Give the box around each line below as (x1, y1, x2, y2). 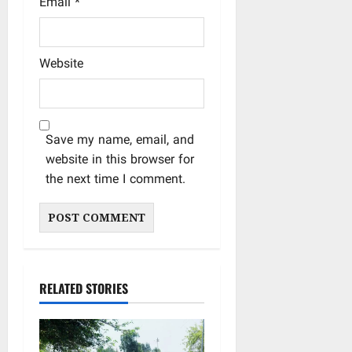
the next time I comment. (46, 170, 185, 191)
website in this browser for (46, 150, 194, 171)
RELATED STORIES (39, 279, 128, 298)
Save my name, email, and (46, 130, 194, 152)
